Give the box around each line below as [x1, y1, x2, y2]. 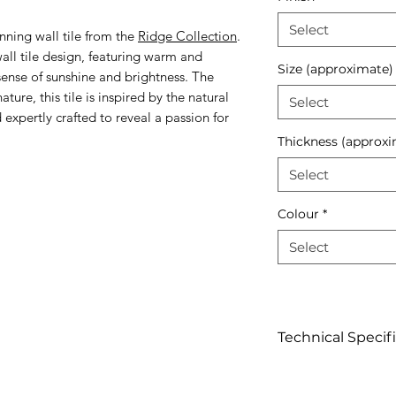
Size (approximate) [278, 61, 393, 77]
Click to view [278, 362, 356, 378]
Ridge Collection [138, 27, 237, 44]
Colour [278, 206, 319, 222]
